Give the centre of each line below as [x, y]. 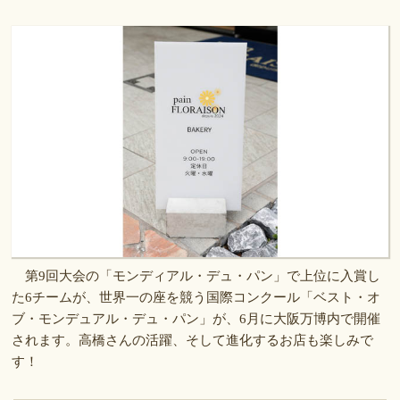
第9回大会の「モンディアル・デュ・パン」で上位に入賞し [196, 275]
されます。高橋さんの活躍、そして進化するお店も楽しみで [193, 340]
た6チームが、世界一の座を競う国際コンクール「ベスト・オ [196, 297]
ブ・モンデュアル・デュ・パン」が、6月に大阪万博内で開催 [196, 318]
